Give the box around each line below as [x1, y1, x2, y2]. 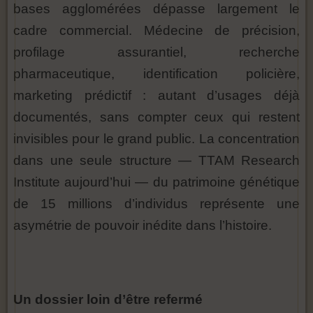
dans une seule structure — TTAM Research [13, 153, 300, 168]
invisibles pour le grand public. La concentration [13, 131, 300, 146]
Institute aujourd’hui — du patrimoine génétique [13, 175, 300, 189]
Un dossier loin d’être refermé [13, 292, 203, 307]
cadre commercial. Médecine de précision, [13, 23, 300, 38]
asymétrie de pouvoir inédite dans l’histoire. [13, 218, 272, 233]
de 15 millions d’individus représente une [13, 196, 300, 211]
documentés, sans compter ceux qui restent [13, 110, 300, 124]
